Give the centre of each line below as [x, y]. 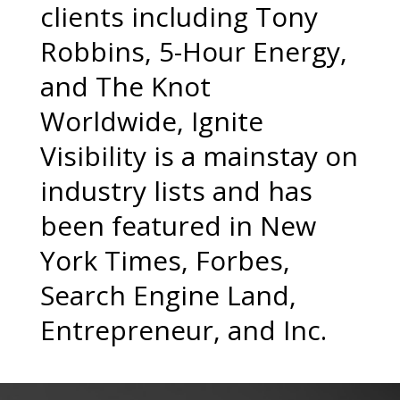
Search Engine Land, [168, 295]
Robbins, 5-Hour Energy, [193, 51]
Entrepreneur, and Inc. [183, 330]
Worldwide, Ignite [151, 121]
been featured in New [178, 225]
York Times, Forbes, [165, 260]
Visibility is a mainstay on [199, 156]
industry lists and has [176, 191]
